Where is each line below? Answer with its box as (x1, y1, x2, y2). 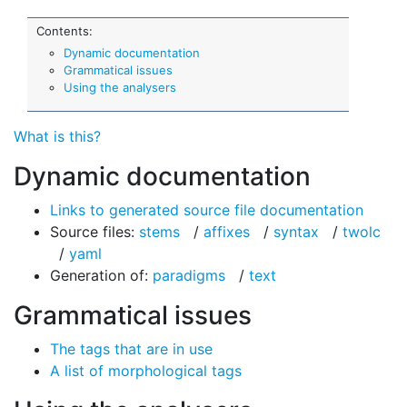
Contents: (36, 24, 93, 39)
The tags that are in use (50, 340, 213, 359)
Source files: (50, 223, 139, 242)
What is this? (14, 127, 101, 146)
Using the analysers (64, 80, 176, 95)
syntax (273, 223, 319, 242)
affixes (203, 223, 250, 242)
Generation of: (50, 266, 153, 285)
